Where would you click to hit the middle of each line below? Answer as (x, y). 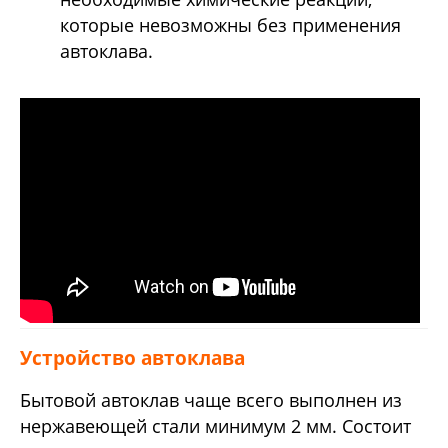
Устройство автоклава (132, 358)
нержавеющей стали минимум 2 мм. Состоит (215, 426)
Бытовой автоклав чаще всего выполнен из (211, 400)
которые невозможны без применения (230, 25)
